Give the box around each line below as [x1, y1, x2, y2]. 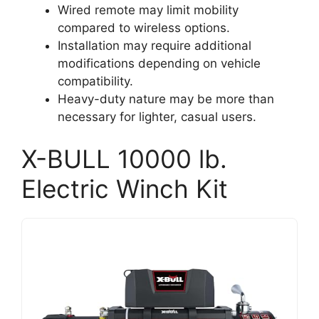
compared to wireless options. [58, 20, 230, 35]
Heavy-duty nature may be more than [58, 91, 274, 106]
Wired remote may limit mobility [58, 2, 239, 17]
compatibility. [58, 73, 133, 88]
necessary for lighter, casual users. [58, 109, 256, 124]
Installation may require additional [58, 38, 251, 53]
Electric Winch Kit [21, 174, 228, 204]
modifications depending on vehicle [58, 56, 261, 70]
